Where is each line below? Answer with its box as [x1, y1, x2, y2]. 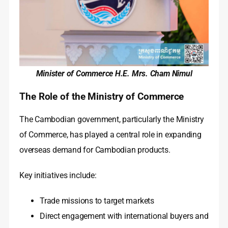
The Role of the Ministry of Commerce [19, 91, 184, 103]
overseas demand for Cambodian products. [19, 145, 170, 155]
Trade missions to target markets [40, 196, 154, 206]
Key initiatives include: [19, 170, 97, 181]
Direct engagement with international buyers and [40, 211, 209, 221]
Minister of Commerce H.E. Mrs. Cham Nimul [36, 69, 192, 79]
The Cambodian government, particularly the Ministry [19, 115, 204, 125]
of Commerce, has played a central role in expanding [19, 130, 202, 140]
